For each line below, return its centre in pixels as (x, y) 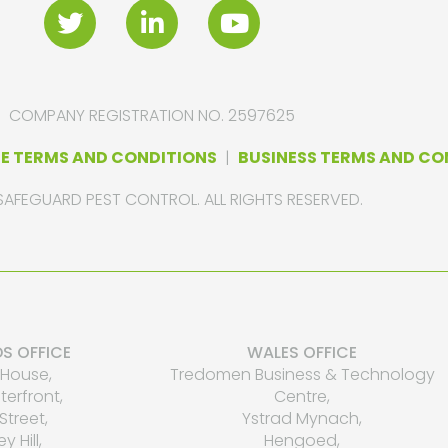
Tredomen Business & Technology (302, 374)
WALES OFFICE (302, 352)
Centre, (302, 396)
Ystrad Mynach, (302, 418)
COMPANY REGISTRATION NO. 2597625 (152, 115)
